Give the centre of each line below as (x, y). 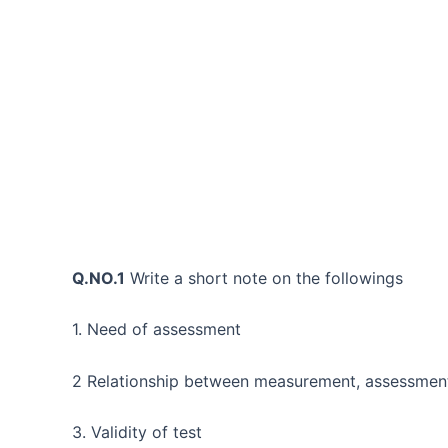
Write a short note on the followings (264, 277)
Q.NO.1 (98, 277)
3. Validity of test (137, 432)
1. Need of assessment (156, 329)
